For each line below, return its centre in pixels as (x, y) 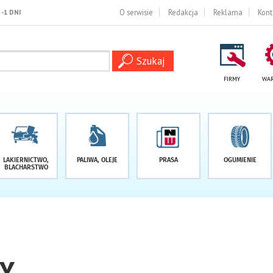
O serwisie (136, 12)
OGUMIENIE (240, 160)
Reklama (228, 12)
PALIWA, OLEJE (97, 160)
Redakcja (183, 12)
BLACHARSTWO (26, 167)
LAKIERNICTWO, (26, 160)
